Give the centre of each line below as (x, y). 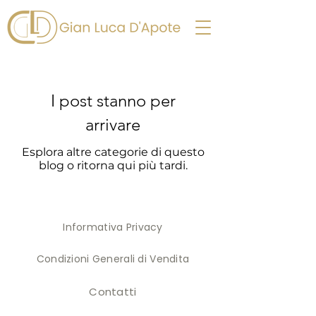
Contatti (113, 292)
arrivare (113, 124)
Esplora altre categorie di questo (113, 152)
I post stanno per (113, 101)
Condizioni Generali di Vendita (113, 259)
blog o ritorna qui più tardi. (113, 165)
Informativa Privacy (113, 227)
